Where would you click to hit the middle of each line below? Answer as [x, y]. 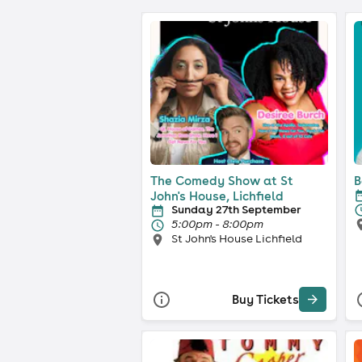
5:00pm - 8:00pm [217, 223]
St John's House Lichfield [237, 238]
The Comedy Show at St [222, 180]
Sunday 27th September [236, 209]
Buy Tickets [265, 300]
